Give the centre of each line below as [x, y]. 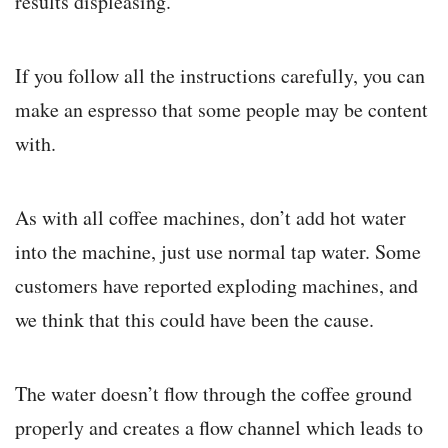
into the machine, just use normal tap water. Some [218, 252]
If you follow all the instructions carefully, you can [220, 76]
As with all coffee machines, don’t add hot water [210, 218]
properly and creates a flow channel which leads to [219, 428]
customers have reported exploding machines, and [216, 286]
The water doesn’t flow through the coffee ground [213, 394]
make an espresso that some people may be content [221, 110]
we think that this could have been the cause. [194, 320]
